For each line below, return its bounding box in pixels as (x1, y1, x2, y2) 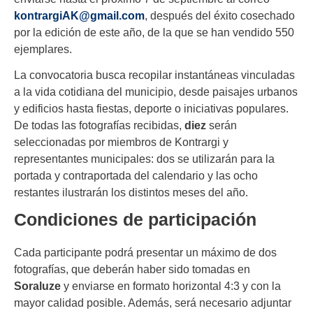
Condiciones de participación (14, 209, 256, 229)
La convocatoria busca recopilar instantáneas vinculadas (14, 68, 295, 81)
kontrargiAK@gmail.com (14, 10, 145, 22)
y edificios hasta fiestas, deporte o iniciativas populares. (14, 101, 289, 115)
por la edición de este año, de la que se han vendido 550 (14, 27, 294, 39)
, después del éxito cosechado (145, 10, 295, 22)
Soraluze (14, 279, 61, 292)
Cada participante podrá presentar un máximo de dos (14, 245, 277, 259)
